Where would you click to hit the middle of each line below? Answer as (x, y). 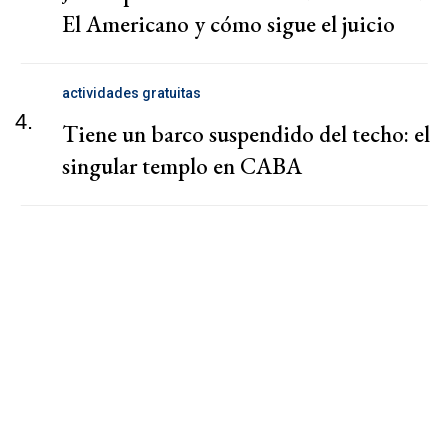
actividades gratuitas (131, 92)
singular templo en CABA (182, 165)
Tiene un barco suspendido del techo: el (246, 133)
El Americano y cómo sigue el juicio (228, 23)
